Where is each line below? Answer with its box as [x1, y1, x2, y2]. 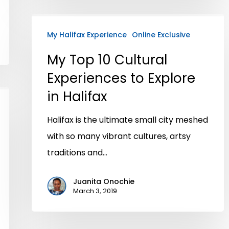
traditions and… [47, 146, 107, 158]
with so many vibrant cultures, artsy [47, 130, 191, 142]
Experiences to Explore [47, 68, 195, 87]
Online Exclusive [132, 29, 190, 40]
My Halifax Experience [47, 29, 127, 40]
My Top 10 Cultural [47, 50, 167, 69]
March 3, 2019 [73, 186, 117, 196]
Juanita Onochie [73, 176, 134, 187]
